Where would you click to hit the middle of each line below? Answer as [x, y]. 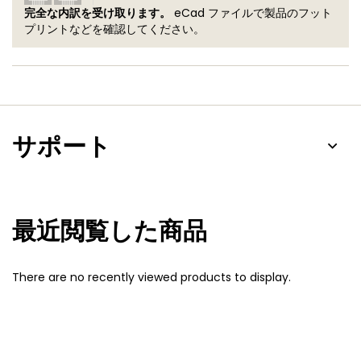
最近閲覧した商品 [110, 231]
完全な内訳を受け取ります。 [98, 12]
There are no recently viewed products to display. [151, 277]
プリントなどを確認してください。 [114, 29]
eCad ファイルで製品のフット [251, 12]
